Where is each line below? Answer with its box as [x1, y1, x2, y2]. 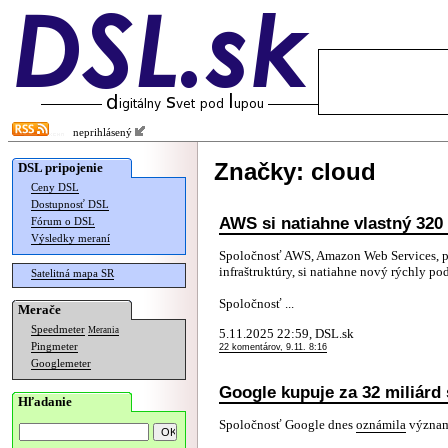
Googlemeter [31, 358, 91, 369]
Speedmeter [31, 324, 85, 335]
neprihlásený [64, 127, 135, 138]
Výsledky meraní [31, 233, 110, 244]
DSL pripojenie [18, 160, 103, 175]
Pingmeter [31, 341, 78, 352]
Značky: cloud [214, 158, 376, 185]
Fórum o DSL [31, 216, 95, 227]
